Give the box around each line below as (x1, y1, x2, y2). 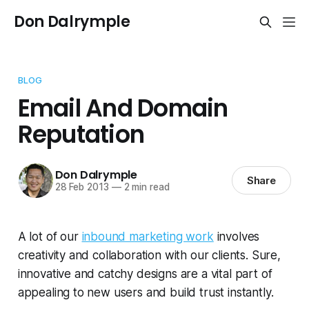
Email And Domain (17, 91, 228, 125)
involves (213, 229, 260, 243)
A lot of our (17, 229, 82, 243)
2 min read (121, 181, 170, 193)
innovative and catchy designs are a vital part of (17, 266, 272, 281)
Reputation (17, 117, 145, 151)
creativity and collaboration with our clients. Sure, (17, 248, 281, 262)
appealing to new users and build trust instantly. (17, 285, 274, 299)
